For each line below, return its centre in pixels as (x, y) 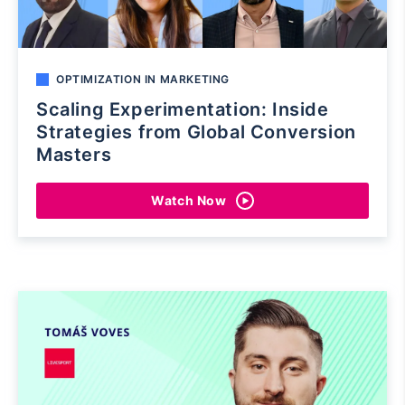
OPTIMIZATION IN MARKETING (143, 79)
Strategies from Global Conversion (196, 132)
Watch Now (189, 201)
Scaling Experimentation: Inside (183, 109)
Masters (74, 154)
